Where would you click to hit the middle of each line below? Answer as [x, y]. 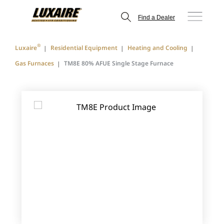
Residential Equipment [84, 48]
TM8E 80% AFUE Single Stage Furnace [119, 63]
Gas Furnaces [34, 63]
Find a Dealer [156, 17]
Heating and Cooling [157, 48]
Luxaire [26, 48]
